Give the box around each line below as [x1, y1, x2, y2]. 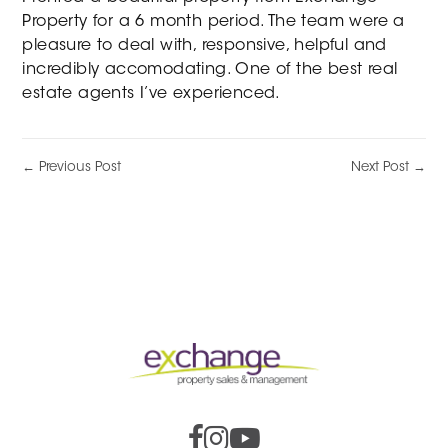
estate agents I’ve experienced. [22, 86, 281, 102]
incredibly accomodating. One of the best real [22, 62, 398, 78]
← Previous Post [22, 161, 122, 174]
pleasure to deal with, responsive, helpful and [22, 38, 387, 54]
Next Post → [350, 161, 426, 174]
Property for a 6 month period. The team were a [22, 14, 405, 30]
